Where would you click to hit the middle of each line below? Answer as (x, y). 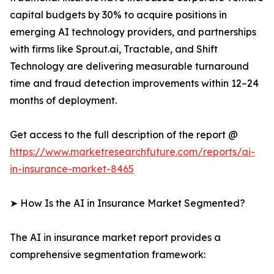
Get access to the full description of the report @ (124, 135)
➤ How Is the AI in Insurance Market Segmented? (128, 203)
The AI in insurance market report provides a (115, 238)
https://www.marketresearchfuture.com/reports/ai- (132, 152)
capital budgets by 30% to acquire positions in (118, 15)
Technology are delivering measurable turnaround (129, 66)
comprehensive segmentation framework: (108, 255)
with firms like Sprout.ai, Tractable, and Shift (114, 49)
